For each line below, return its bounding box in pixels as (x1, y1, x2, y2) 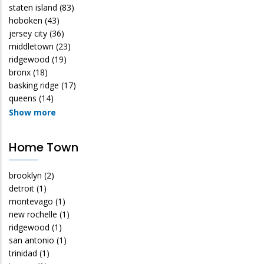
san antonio (9, 234, 54, 246)
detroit (9, 182, 34, 194)
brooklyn (9, 169, 42, 181)
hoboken (9, 14, 42, 26)
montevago (9, 195, 53, 207)
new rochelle (9, 208, 57, 220)
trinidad (9, 247, 37, 259)
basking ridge (9, 79, 59, 91)
